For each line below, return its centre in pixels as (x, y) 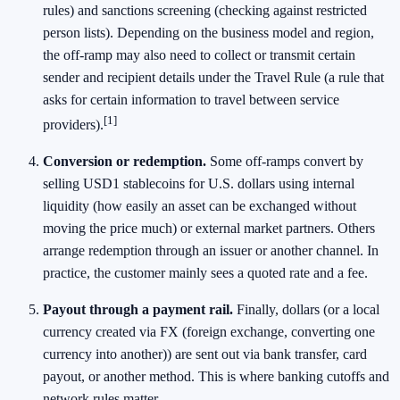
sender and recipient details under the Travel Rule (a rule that (213, 77)
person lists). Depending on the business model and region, (208, 32)
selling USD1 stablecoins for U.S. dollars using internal (199, 184)
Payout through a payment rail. (138, 310)
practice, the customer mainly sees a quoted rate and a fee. (205, 273)
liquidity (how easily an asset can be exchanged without (200, 206)
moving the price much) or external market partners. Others (209, 229)
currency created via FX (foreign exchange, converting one (209, 332)
